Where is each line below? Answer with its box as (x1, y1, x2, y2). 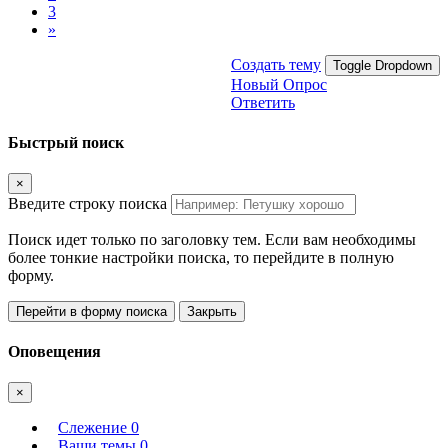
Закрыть (187, 303, 237, 319)
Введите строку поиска (8, 194, 167, 212)
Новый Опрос (231, 76, 327, 94)
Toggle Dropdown (333, 58, 432, 74)
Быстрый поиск (8, 133, 124, 151)
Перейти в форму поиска (16, 303, 167, 319)
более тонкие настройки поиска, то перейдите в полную (8, 248, 394, 266)
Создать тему (231, 56, 321, 74)
